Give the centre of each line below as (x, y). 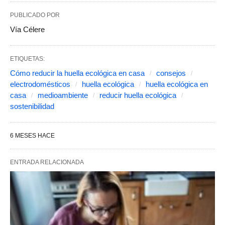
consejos (171, 73)
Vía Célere (27, 30)
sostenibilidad (32, 106)
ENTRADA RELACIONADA (47, 162)
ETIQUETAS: (27, 59)
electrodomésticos (40, 84)
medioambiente (63, 95)
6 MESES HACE (32, 136)
